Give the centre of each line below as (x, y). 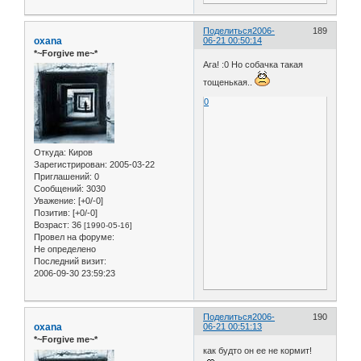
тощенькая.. (229, 82)
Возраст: (52, 225)
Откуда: (50, 153)
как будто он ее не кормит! (258, 350)
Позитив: (52, 213)
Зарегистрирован (69, 165)
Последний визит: (70, 261)
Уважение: (55, 201)
